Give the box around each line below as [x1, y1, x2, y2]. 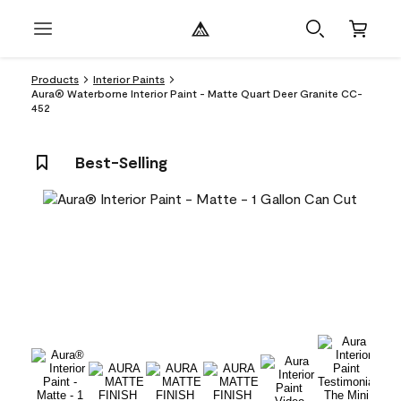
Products [31, 73, 79, 85]
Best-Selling [75, 152, 167, 172]
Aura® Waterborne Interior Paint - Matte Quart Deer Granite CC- [31, 87, 363, 99]
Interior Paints [93, 73, 165, 85]
